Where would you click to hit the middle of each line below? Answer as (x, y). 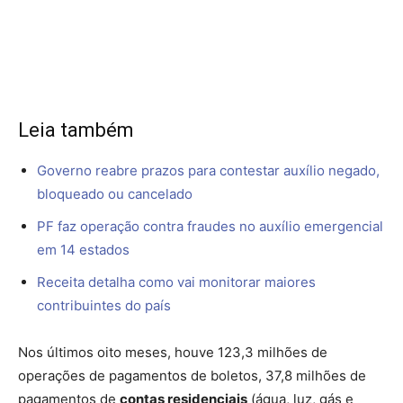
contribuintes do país (104, 305)
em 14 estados (83, 249)
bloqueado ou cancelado (115, 193)
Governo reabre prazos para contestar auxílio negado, (208, 170)
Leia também (76, 130)
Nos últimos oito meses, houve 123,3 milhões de (173, 352)
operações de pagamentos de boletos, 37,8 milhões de (192, 375)
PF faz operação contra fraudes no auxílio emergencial (210, 226)
